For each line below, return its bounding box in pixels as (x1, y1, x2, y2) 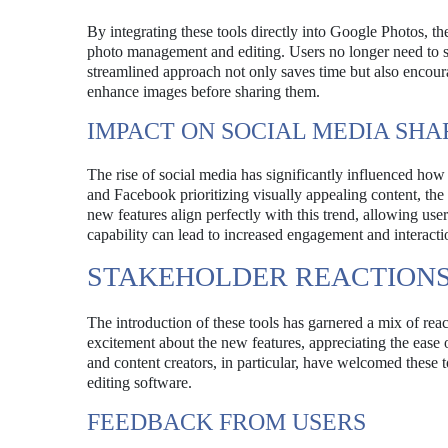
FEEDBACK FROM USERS (87, 409, 366, 435)
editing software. (87, 374, 192, 391)
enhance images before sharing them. (87, 83, 320, 100)
